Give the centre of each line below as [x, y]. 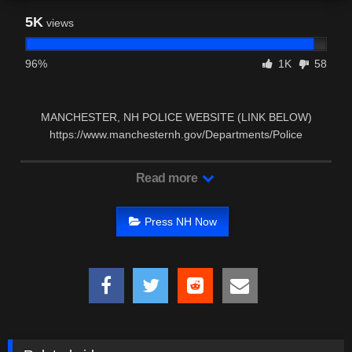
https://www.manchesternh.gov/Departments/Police [176, 135]
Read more [168, 178]
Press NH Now [180, 221]
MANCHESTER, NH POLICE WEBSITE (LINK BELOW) [176, 117]
